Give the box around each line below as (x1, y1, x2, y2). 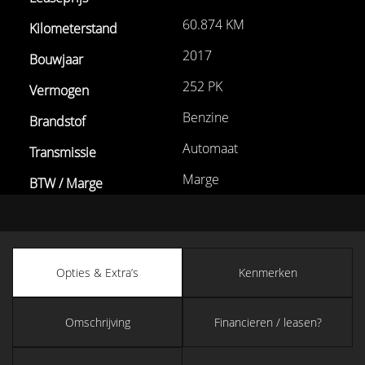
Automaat (182, 139, 238, 157)
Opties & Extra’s (56, 264, 139, 280)
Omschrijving (64, 314, 130, 330)
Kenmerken (238, 264, 297, 280)
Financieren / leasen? (213, 314, 322, 330)
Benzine (182, 108, 229, 126)
